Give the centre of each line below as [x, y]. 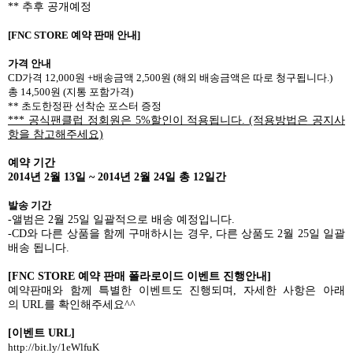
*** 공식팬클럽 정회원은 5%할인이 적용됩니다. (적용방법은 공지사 [176, 120]
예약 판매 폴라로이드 [132, 276]
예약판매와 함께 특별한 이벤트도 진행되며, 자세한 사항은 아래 [176, 290]
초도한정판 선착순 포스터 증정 [91, 106]
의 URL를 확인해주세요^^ [72, 304]
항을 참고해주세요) [56, 134]
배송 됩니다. [39, 247]
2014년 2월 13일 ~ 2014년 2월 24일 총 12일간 [117, 176]
